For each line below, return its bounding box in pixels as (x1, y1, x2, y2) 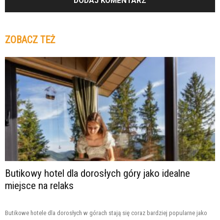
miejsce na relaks (5, 179, 74, 192)
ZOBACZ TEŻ (5, 34, 55, 46)
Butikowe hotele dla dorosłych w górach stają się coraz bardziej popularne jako (5, 209, 207, 217)
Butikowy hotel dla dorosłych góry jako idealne (5, 167, 190, 179)
